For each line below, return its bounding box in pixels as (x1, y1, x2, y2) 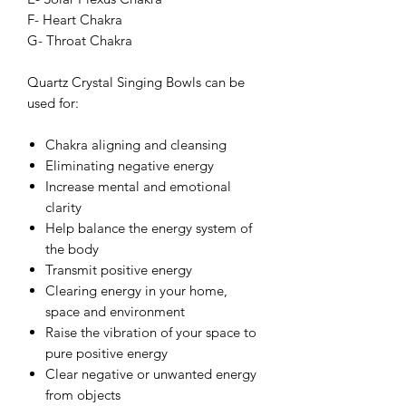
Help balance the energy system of (45, 218, 252, 237)
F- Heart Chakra (27, 10, 122, 28)
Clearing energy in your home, (45, 281, 227, 299)
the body (45, 239, 99, 257)
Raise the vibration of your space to (45, 323, 256, 341)
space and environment (45, 302, 185, 320)
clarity (45, 198, 85, 216)
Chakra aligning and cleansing (45, 135, 230, 153)
